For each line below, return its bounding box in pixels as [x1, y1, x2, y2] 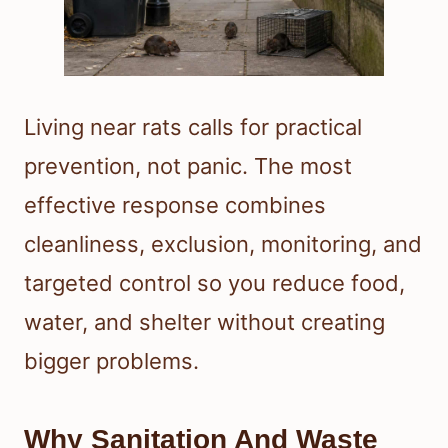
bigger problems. [24, 347, 199, 374]
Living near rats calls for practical [24, 113, 362, 140]
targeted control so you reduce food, [24, 269, 405, 296]
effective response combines [24, 191, 326, 218]
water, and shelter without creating [24, 308, 385, 335]
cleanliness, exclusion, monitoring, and [24, 230, 422, 257]
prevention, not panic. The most [24, 152, 352, 179]
